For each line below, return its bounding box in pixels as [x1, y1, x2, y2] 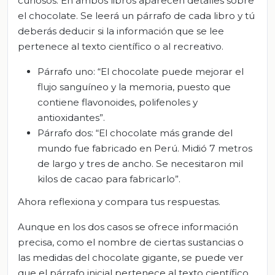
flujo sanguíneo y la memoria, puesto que [37, 80, 231, 93]
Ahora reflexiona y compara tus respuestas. [18, 196, 220, 208]
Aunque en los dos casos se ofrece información [18, 221, 238, 233]
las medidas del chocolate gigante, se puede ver [18, 252, 244, 264]
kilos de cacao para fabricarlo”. [37, 172, 180, 185]
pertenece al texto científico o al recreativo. [18, 40, 223, 52]
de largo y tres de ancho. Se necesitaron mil [37, 157, 243, 169]
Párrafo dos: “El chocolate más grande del [37, 126, 233, 139]
